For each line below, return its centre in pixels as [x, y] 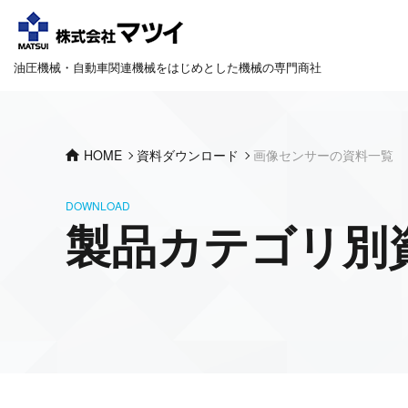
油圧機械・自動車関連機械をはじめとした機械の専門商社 [168, 67]
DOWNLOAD [98, 205]
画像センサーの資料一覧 [323, 155]
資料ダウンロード [188, 155]
